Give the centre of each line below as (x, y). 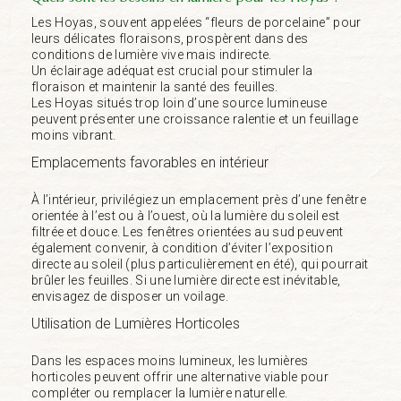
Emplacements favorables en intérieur (150, 162)
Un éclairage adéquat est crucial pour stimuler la (172, 70)
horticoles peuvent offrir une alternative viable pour (180, 376)
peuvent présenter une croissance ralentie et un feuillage (195, 119)
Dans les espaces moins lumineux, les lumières (170, 360)
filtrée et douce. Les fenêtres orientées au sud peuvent (188, 231)
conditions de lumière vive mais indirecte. (152, 54)
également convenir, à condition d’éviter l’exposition (182, 247)
